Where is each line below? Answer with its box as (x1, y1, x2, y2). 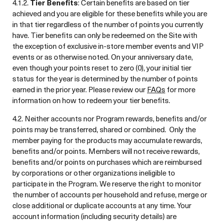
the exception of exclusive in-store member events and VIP (12, 40, 204, 51)
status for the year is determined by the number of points (12, 73, 198, 84)
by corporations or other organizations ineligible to (12, 167, 175, 178)
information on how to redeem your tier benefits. (12, 95, 170, 106)
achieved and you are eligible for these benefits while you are (12, 8, 207, 19)
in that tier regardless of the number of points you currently (12, 19, 203, 30)
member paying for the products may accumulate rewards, (12, 135, 202, 146)
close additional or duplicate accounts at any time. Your (12, 200, 191, 211)
